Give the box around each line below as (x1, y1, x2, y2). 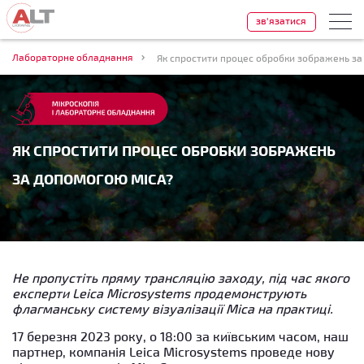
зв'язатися (256, 14, 306, 26)
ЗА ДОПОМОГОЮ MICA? (12, 169, 173, 187)
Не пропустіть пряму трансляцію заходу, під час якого (12, 269, 349, 285)
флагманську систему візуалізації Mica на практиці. (12, 300, 333, 316)
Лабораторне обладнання (12, 51, 134, 63)
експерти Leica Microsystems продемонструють (12, 284, 306, 301)
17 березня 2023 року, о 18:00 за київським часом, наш (12, 327, 349, 344)
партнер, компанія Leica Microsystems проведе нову (12, 343, 335, 359)
